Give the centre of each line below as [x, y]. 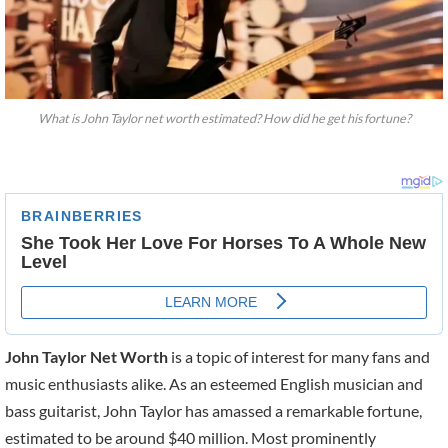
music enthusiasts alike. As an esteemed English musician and [214, 384]
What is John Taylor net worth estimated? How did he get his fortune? [224, 119]
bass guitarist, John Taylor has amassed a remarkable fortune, [213, 411]
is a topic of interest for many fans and [299, 357]
